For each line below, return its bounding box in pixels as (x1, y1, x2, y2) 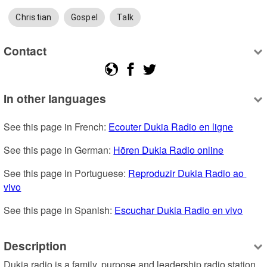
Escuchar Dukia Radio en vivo (114, 203, 243, 217)
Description (4, 237, 67, 254)
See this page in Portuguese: (4, 166, 129, 180)
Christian (15, 12, 52, 22)
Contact (4, 42, 47, 60)
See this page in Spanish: (4, 203, 115, 217)
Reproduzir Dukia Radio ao (128, 166, 244, 180)
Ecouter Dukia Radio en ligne (108, 119, 234, 133)
